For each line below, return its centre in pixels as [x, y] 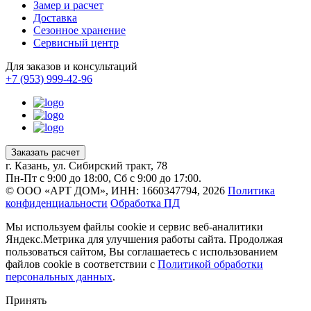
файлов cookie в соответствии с [82, 264]
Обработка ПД [145, 203]
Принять [26, 300]
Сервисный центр [76, 42]
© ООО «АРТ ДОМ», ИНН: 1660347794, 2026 [115, 190]
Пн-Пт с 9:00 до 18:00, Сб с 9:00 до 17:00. [103, 178]
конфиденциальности [57, 203]
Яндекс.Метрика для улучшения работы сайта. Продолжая [144, 239]
